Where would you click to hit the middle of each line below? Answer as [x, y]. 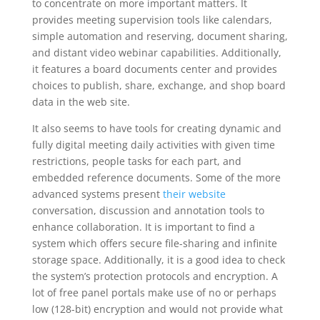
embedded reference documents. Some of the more [156, 177]
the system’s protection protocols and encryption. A [155, 276]
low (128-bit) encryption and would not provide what [157, 309]
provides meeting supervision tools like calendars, [152, 20]
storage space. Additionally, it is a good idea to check [158, 260]
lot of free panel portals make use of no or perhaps [154, 292]
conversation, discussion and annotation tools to [148, 210]
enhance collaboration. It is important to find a [143, 227]
